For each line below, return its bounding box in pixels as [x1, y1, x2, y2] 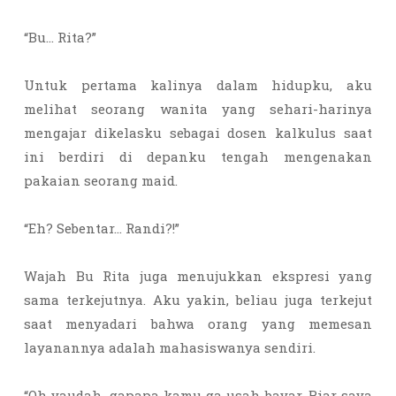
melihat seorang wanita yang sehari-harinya [24, 100, 372, 118]
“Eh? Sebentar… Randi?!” [24, 219, 183, 237]
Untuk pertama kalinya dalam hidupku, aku [24, 76, 372, 94]
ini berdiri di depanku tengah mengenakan [24, 148, 372, 165]
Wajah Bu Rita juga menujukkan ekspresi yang [24, 267, 372, 285]
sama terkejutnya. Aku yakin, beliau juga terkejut [24, 291, 372, 308]
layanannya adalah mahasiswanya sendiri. [24, 339, 319, 356]
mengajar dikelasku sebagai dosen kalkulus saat [24, 124, 372, 141]
